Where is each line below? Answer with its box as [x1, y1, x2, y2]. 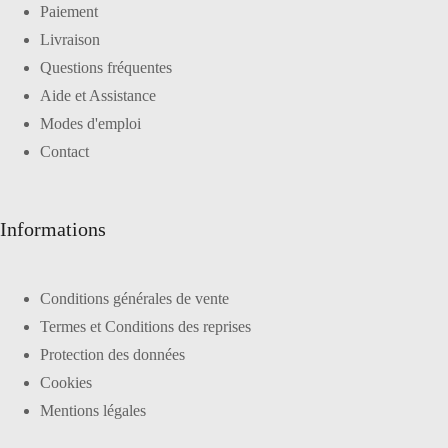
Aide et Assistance [40, 86, 156, 104]
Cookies [40, 373, 92, 391]
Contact [40, 142, 89, 160]
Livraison [40, 30, 100, 48]
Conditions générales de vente [40, 289, 229, 307]
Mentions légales [40, 401, 146, 419]
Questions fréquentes [40, 58, 172, 76]
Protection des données [40, 345, 185, 363]
